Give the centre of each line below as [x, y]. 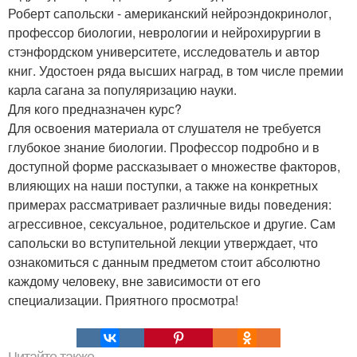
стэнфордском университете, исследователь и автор [164, 51]
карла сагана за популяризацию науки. [122, 90]
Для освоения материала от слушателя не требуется [165, 128]
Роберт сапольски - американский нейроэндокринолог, [170, 13]
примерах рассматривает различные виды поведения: [170, 204]
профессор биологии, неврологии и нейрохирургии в [165, 32]
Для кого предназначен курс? [95, 109]
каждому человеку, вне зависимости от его [134, 281]
